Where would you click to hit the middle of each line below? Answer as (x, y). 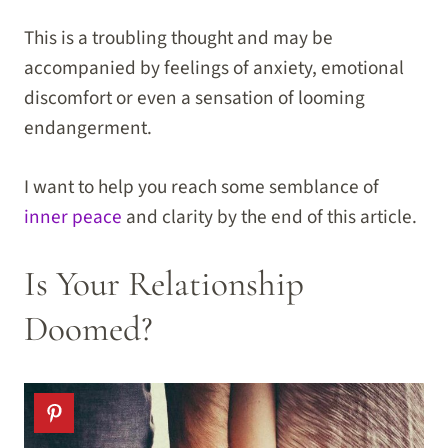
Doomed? (88, 328)
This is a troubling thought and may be (178, 38)
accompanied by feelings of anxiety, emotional (214, 68)
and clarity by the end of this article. (269, 217)
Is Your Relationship (164, 283)
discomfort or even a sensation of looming (194, 98)
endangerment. (88, 128)
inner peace (73, 217)
